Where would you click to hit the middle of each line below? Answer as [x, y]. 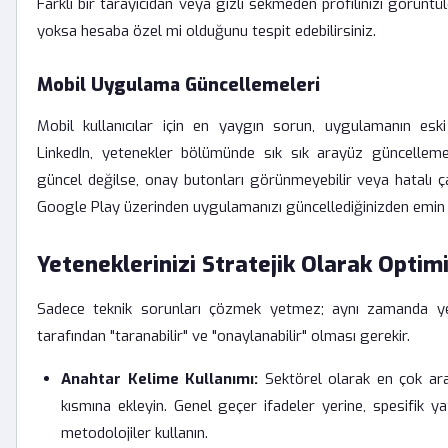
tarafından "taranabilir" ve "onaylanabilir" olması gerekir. [223, 336]
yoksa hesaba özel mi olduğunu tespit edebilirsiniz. [206, 31]
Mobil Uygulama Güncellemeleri [178, 85]
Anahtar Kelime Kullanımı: [160, 379]
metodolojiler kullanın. [134, 433]
